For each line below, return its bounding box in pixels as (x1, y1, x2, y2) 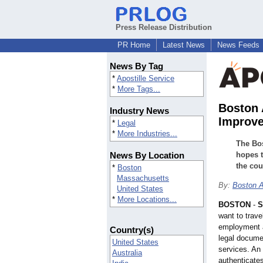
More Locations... (117, 195, 177, 204)
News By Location (110, 150, 184, 161)
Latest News (163, 41, 205, 49)
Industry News (110, 106, 169, 116)
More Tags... (117, 85, 160, 94)
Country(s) (110, 225, 154, 235)
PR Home (117, 41, 150, 49)
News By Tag (110, 61, 163, 72)
